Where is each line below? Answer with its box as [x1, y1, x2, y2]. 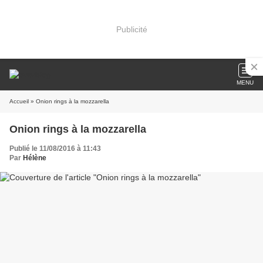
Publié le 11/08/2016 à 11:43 [9, 144, 101, 153]
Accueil [9, 98, 29, 104]
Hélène [23, 154, 46, 162]
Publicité [116, 24, 147, 34]
